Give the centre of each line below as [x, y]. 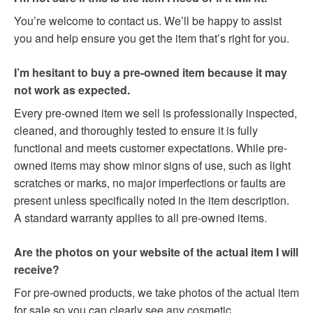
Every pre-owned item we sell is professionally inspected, [155, 113]
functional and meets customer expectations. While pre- [151, 148]
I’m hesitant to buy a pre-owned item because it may [151, 73]
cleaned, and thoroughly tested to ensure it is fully [136, 131]
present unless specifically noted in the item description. [152, 201]
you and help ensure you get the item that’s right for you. [152, 38]
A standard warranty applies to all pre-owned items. [140, 218]
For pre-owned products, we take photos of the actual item [156, 293]
